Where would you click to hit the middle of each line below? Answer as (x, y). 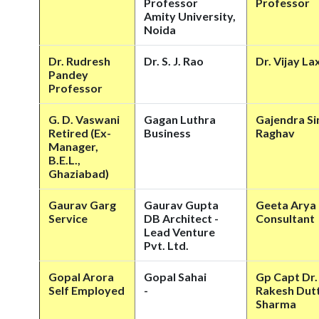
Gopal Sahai (175, 277)
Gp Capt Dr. (287, 277)
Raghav (275, 133)
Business (167, 133)
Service (68, 218)
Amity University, (190, 16)
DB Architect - (181, 218)
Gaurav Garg (82, 205)
